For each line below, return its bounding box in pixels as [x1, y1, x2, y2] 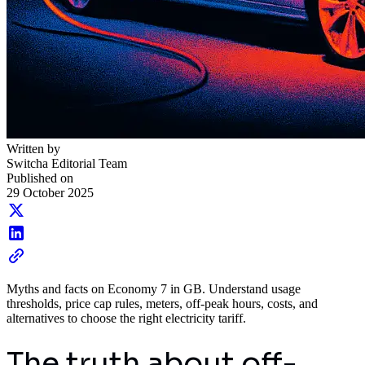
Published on [7, 170, 73, 185]
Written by [7, 141, 60, 156]
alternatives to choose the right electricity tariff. [7, 310, 246, 325]
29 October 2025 [7, 185, 94, 200]
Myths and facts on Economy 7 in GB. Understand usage [7, 281, 301, 296]
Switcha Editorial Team [7, 156, 127, 170]
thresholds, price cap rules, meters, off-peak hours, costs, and [7, 296, 318, 310]
